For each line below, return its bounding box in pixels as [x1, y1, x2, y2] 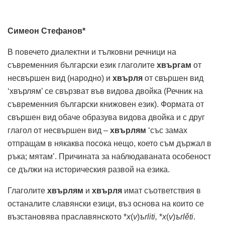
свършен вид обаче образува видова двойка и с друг [8, 113, 205, 122]
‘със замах [148, 126, 187, 135]
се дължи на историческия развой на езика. [8, 165, 170, 174]
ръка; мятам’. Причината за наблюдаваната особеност [8, 152, 211, 161]
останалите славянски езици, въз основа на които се [8, 199, 204, 208]
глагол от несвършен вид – [8, 126, 110, 135]
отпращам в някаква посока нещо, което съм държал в [8, 139, 211, 148]
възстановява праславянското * [8, 212, 127, 221]
